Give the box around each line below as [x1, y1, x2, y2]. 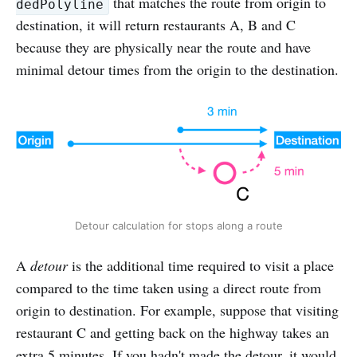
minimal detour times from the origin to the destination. [16, 60, 339, 80]
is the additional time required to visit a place [68, 256, 334, 276]
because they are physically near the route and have [16, 37, 311, 57]
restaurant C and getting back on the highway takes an [16, 323, 329, 343]
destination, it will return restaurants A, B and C [16, 15, 296, 35]
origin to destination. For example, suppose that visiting [16, 300, 339, 320]
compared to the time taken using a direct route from [16, 278, 321, 298]
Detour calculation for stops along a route [74, 219, 283, 233]
